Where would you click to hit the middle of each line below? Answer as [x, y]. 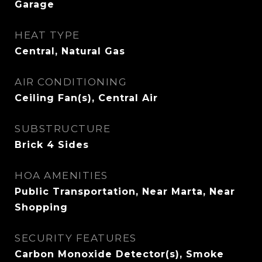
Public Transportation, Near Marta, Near [125, 192]
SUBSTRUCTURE [63, 129]
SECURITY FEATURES [76, 238]
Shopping [41, 207]
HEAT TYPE [47, 35]
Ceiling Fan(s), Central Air [86, 98]
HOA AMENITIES [61, 175]
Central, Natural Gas [70, 51]
